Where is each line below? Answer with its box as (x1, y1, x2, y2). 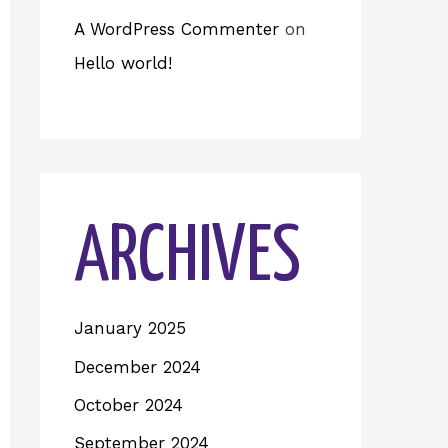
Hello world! (74, 52, 172, 73)
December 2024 (74, 356, 201, 377)
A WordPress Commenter (74, 18, 279, 39)
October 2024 (74, 394, 183, 415)
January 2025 (74, 318, 186, 339)
